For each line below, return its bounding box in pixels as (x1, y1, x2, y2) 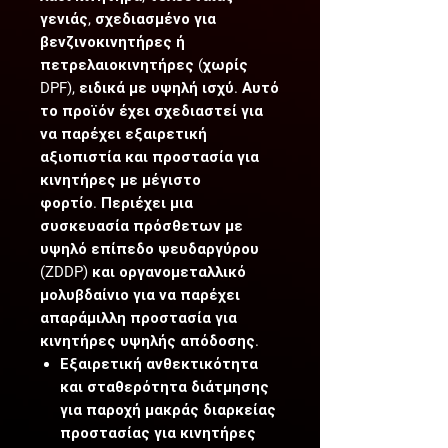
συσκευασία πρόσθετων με (40, 216, 243, 235)
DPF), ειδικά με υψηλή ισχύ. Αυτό (40, 78, 279, 97)
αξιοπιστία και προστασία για (40, 147, 259, 166)
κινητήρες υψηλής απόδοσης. (40, 331, 259, 350)
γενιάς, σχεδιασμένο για (40, 9, 216, 28)
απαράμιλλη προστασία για (40, 308, 237, 327)
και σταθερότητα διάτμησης (60, 377, 269, 396)
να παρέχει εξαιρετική (40, 124, 207, 143)
